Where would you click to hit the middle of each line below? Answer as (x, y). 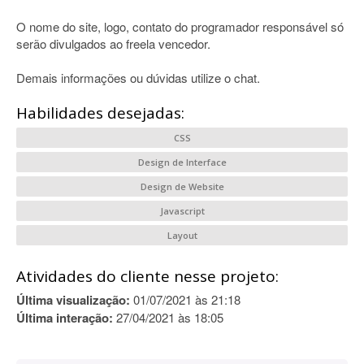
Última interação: (65, 318)
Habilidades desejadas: (100, 113)
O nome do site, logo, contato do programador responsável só (180, 26)
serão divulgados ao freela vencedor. (113, 43)
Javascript (182, 211)
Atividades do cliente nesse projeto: (147, 276)
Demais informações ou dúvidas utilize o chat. (138, 78)
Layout (182, 235)
